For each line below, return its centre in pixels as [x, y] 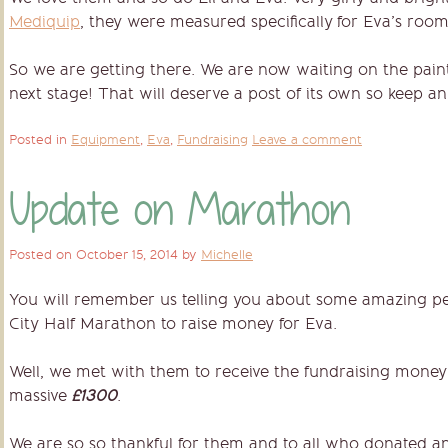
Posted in [40, 140]
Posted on [42, 255]
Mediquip [44, 22]
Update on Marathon [179, 209]
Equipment [105, 140]
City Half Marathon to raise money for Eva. [173, 324]
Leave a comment [307, 140]
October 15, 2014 [127, 255]
